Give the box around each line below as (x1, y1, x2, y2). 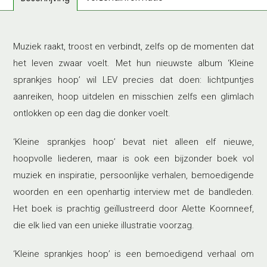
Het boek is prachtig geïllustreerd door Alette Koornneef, (13, 203, 254, 214)
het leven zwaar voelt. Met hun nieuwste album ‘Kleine (13, 58, 254, 69)
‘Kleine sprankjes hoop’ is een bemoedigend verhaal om (13, 249, 254, 259)
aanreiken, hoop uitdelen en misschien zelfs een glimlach (13, 91, 254, 102)
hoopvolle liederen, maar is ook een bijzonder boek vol (13, 153, 254, 164)
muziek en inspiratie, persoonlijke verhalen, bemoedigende (13, 170, 254, 181)
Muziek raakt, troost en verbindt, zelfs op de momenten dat (13, 41, 254, 52)
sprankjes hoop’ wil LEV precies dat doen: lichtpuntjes (13, 74, 254, 85)
